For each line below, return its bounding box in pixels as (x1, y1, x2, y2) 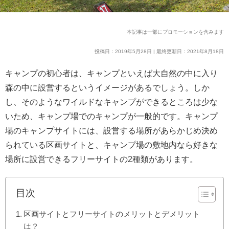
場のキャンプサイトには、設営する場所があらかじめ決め (5, 126, 218, 135)
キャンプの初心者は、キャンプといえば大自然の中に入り (5, 68, 218, 78)
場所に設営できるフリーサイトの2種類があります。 (5, 154, 198, 164)
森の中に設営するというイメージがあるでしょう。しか (5, 83, 210, 92)
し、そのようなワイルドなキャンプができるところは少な (5, 97, 218, 106)
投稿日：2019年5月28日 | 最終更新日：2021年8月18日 (95, 48, 224, 54)
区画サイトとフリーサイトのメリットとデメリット (24, 209, 200, 218)
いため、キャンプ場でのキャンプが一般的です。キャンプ (5, 111, 218, 121)
